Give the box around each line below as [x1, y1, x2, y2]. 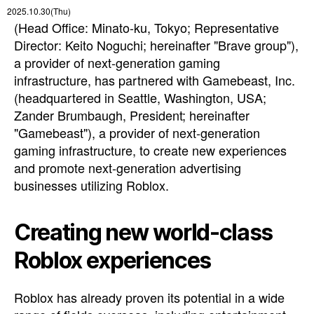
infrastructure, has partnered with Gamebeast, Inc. [14, 71, 295, 89]
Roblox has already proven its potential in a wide [14, 288, 285, 306]
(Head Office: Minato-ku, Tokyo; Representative [14, 18, 279, 36]
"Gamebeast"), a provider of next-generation [14, 123, 260, 142]
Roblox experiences [14, 247, 212, 274]
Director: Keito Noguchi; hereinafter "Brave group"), [14, 36, 299, 54]
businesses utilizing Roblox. [14, 176, 169, 194]
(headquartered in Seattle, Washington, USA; [14, 88, 266, 107]
